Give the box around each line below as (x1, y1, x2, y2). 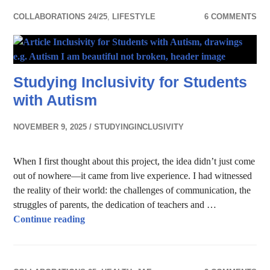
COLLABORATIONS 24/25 (13, 12, 108, 21)
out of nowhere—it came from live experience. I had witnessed (13, 171, 253, 181)
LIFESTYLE (112, 12, 156, 21)
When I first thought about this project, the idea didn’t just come (13, 156, 256, 166)
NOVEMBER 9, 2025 (13, 122, 87, 131)
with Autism (13, 92, 98, 108)
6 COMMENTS (204, 12, 257, 21)
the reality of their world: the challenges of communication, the (13, 185, 251, 195)
